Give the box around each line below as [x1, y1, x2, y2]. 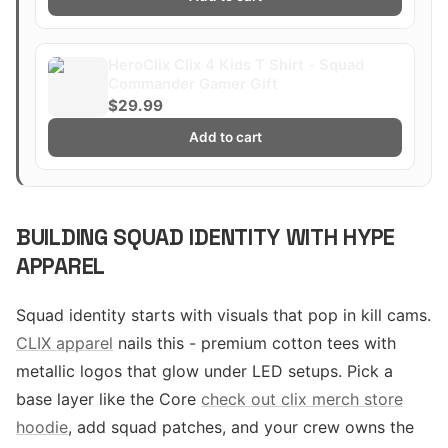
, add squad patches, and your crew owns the [68, 417, 414, 437]
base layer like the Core [16, 389, 201, 409]
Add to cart [188, 129, 262, 145]
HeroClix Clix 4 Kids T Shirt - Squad [108, 56, 364, 74]
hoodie [16, 417, 68, 437]
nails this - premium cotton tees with [113, 333, 396, 353]
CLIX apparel [16, 333, 113, 353]
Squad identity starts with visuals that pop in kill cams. [16, 305, 431, 325]
